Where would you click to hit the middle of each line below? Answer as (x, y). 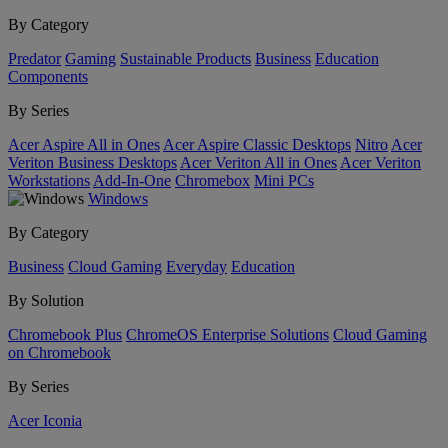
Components (48, 76)
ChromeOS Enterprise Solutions (227, 334)
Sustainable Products (185, 58)
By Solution (46, 300)
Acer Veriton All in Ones (258, 162)
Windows (118, 198)
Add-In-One (132, 180)
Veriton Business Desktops (92, 162)
